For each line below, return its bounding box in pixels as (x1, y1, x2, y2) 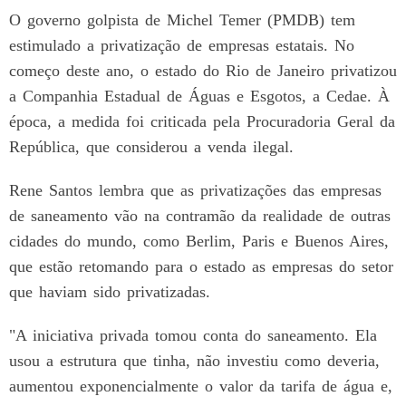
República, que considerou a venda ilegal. (9, 137, 294, 156)
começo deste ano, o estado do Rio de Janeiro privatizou (9, 61, 397, 80)
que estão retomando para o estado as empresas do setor (9, 256, 393, 275)
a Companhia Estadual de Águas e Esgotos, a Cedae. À (9, 86, 390, 105)
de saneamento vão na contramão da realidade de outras (9, 206, 391, 225)
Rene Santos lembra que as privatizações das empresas (9, 180, 382, 199)
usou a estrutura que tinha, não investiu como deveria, (9, 351, 380, 370)
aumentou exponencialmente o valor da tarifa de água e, (9, 376, 392, 395)
